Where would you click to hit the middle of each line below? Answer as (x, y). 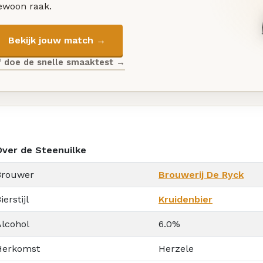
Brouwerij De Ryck (201, 174)
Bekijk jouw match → (57, 40)
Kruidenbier (186, 199)
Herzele (176, 248)
